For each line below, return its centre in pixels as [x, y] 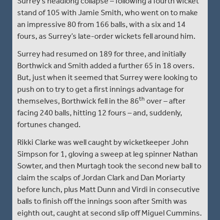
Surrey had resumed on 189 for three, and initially [102, 54]
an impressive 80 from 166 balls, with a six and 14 [101, 24]
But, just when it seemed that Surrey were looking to [107, 77]
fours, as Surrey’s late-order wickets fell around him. [106, 36]
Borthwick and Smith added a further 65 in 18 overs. [106, 65]
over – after [165, 101]
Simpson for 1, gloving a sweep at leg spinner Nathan [108, 154]
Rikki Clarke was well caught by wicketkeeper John [103, 142]
